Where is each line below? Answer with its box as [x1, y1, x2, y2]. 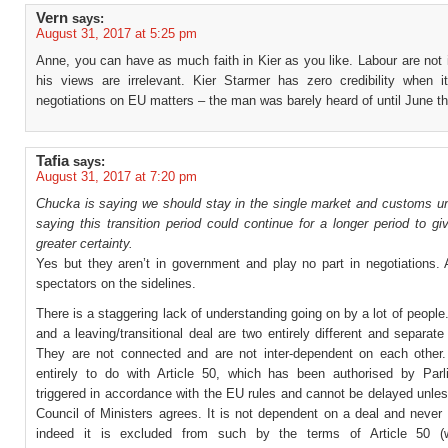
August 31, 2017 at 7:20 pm [36, 169, 197, 184]
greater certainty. [36, 236, 133, 251]
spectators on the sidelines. [36, 276, 196, 291]
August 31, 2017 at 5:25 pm [36, 26, 197, 41]
